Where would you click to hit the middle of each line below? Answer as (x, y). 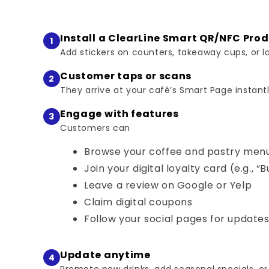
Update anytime (105, 255)
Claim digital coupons (138, 202)
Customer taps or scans (126, 76)
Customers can (95, 128)
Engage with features (119, 114)
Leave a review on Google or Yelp (168, 185)
